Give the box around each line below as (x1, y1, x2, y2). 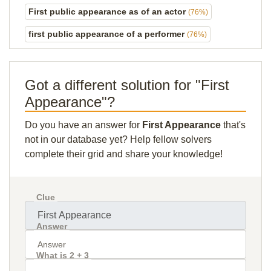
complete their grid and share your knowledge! (25, 149, 223, 159)
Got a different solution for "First (25, 77, 229, 93)
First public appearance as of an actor (28, 7, 188, 16)
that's (221, 120, 246, 130)
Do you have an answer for (25, 120, 142, 130)
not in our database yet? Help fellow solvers (25, 134, 212, 145)
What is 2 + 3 (36, 250, 89, 260)
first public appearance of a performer (28, 29, 187, 39)
